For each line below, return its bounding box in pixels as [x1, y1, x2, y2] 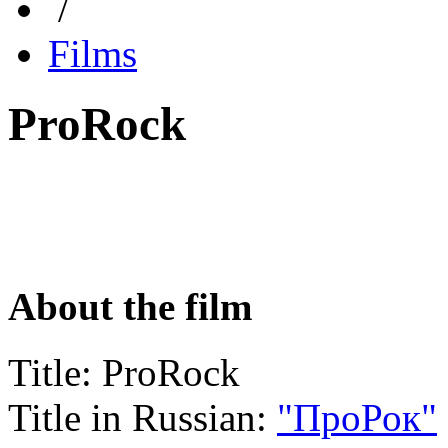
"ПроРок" [277, 396, 437, 440]
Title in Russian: [8, 396, 267, 440]
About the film [8, 285, 252, 329]
